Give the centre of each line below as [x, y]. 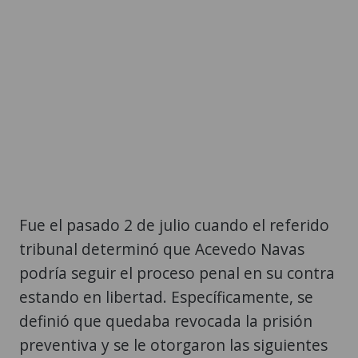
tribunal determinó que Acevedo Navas [162, 249]
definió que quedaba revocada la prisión [166, 320]
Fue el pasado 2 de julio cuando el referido [174, 225]
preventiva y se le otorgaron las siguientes [173, 344]
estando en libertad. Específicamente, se [166, 296]
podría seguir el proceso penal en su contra [177, 272]
